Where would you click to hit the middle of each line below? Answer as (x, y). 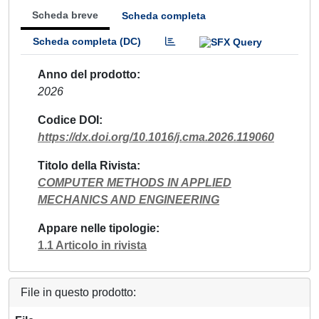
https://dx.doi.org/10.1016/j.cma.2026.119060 (156, 137)
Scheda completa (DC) (87, 41)
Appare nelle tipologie (97, 228)
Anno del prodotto (87, 74)
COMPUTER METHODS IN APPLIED (135, 182)
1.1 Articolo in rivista (92, 245)
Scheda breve (65, 15)
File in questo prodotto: (78, 292)
